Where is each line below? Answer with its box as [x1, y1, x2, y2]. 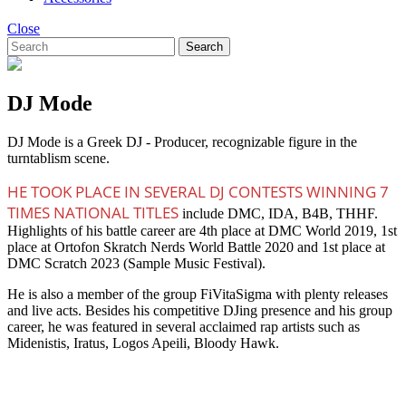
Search [186, 39, 223, 53]
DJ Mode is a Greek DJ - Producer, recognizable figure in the [7, 134, 357, 150]
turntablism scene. [7, 150, 110, 167]
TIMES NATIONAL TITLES [7, 202, 179, 224]
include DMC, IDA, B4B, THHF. [179, 206, 378, 222]
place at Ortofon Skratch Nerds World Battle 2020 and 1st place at [7, 239, 385, 256]
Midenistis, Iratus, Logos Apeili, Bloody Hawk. [7, 335, 279, 352]
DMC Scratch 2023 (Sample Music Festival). [7, 256, 266, 272]
